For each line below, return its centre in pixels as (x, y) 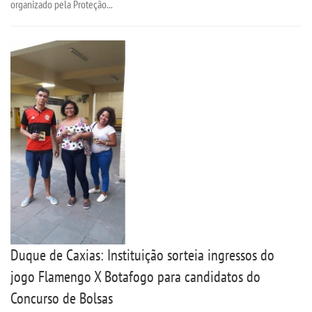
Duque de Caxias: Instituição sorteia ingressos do (142, 255)
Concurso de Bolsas (62, 298)
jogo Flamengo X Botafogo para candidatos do (135, 276)
